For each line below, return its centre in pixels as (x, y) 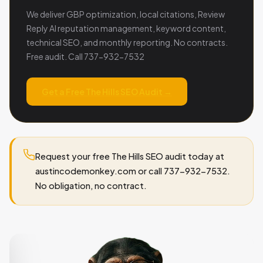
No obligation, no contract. (91, 185)
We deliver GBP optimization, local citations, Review (126, 14)
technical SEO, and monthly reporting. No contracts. (127, 42)
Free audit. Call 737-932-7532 (85, 56)
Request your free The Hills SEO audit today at (130, 156)
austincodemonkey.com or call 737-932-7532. (133, 171)
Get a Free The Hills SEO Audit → (107, 91)
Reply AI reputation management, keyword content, (126, 28)
